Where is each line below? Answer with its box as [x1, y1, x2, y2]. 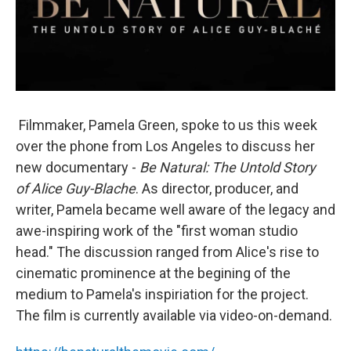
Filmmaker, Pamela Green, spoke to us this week [16, 117, 317, 133]
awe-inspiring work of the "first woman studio [16, 223, 298, 239]
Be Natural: [139, 159, 208, 175]
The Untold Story [212, 159, 316, 175]
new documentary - [16, 159, 139, 175]
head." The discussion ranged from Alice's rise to [16, 244, 319, 260]
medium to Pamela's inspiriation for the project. [16, 286, 309, 302]
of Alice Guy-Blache [16, 180, 136, 197]
